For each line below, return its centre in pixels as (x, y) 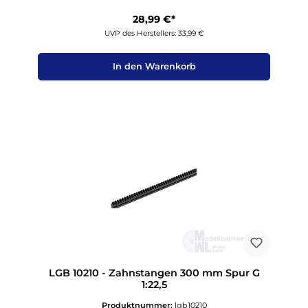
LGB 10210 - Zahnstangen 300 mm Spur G (154, 273)
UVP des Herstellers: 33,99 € (154, 33)
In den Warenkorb (154, 67)
